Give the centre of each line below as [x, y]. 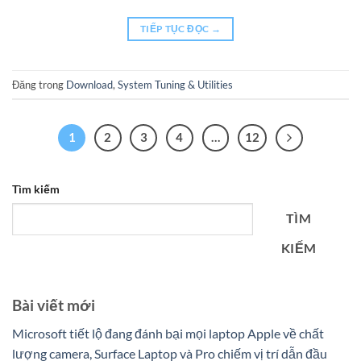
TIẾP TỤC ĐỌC [175, 29]
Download [89, 84]
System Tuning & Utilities [175, 84]
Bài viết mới [54, 305]
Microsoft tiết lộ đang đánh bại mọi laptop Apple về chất [168, 333]
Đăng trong [39, 84]
